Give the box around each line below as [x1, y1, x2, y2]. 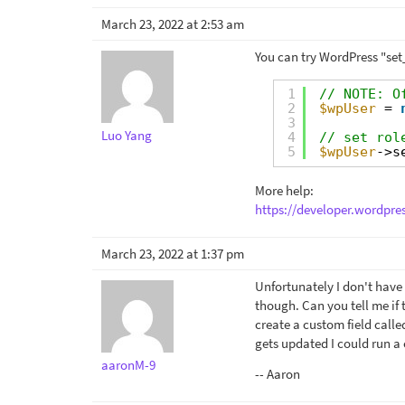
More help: [255, 181, 314, 199]
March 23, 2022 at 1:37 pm [101, 244, 244, 262]
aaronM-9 [101, 355, 155, 373]
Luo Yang [101, 126, 152, 144]
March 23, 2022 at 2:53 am [101, 14, 244, 33]
